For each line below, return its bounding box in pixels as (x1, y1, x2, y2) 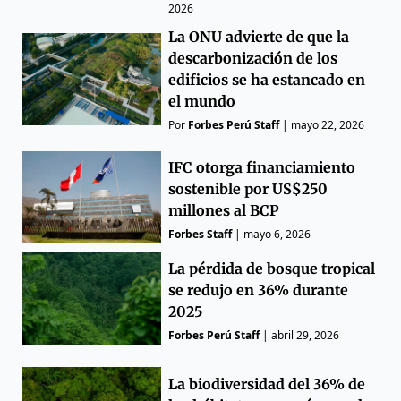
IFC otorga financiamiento (168, 158, 356, 176)
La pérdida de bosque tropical (168, 260, 376, 278)
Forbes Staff (168, 226, 233, 242)
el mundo (168, 91, 236, 110)
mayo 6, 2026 (243, 226, 311, 242)
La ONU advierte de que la (168, 27, 350, 46)
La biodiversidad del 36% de (168, 374, 366, 393)
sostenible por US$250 (168, 179, 328, 198)
